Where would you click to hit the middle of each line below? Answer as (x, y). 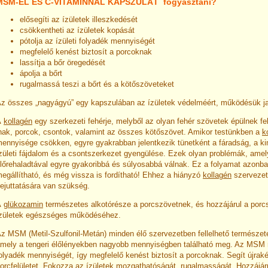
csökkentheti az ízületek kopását (77, 30)
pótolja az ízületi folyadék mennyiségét (87, 41)
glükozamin (23, 204)
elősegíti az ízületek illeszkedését (79, 19)
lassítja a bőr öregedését (63, 62)
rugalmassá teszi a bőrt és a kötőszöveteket (97, 84)
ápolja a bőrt (41, 73)
